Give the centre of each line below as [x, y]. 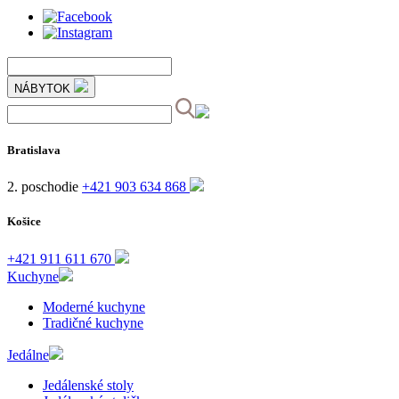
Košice [24, 222]
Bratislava [34, 150]
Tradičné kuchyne [93, 322]
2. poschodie [43, 187]
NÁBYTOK [44, 88]
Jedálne [28, 354]
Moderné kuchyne [94, 306]
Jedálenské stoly [88, 385]
